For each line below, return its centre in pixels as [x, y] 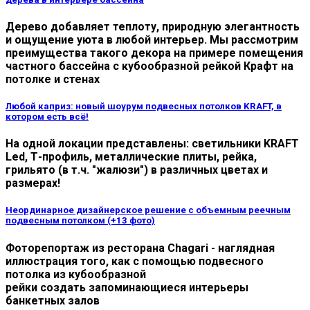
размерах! [33, 183]
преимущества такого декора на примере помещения [154, 53]
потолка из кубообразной [76, 274]
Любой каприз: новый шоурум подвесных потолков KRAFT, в [144, 107]
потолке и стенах [53, 79]
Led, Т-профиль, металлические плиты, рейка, [131, 157]
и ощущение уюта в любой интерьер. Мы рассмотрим [152, 39]
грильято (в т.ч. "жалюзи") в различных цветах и [137, 170]
